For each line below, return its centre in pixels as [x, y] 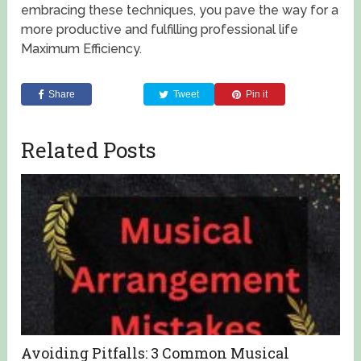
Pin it [257, 95]
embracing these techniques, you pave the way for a [180, 10]
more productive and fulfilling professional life [160, 30]
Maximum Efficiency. [82, 49]
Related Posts [89, 150]
